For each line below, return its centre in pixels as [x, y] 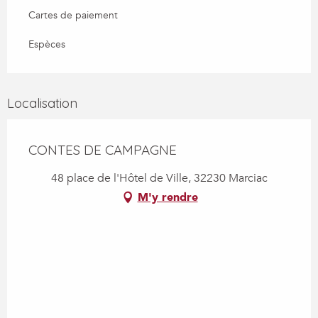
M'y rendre [168, 197]
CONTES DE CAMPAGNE [103, 149]
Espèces [47, 44]
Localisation [42, 103]
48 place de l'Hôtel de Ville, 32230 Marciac [159, 178]
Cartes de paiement [73, 15]
